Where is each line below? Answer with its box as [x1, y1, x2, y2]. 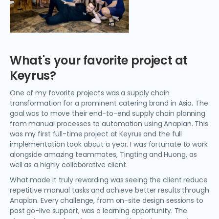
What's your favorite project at [10, 52, 188, 68]
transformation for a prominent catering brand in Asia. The [10, 98, 208, 108]
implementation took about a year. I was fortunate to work [10, 139, 208, 149]
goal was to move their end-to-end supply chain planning [10, 109, 205, 118]
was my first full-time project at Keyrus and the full [10, 129, 182, 139]
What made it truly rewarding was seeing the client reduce [10, 175, 208, 185]
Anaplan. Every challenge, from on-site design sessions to [10, 196, 203, 205]
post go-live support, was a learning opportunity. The [10, 206, 188, 216]
